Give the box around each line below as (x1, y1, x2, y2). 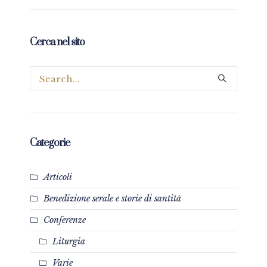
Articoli (44, 172, 72, 183)
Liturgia (52, 236, 85, 247)
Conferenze (44, 215, 86, 226)
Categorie (30, 136, 70, 150)
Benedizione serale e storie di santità (44, 193, 181, 204)
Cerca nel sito (30, 36, 85, 49)
